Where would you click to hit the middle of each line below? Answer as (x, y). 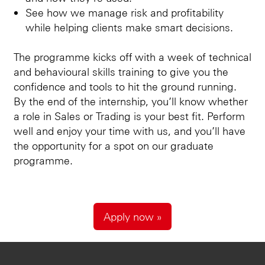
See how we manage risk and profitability (125, 12)
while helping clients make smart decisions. (129, 27)
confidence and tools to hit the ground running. (125, 86)
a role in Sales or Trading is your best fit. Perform (129, 115)
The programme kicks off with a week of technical (132, 56)
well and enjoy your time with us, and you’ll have (130, 130)
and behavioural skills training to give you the (121, 71)
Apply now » (132, 216)
